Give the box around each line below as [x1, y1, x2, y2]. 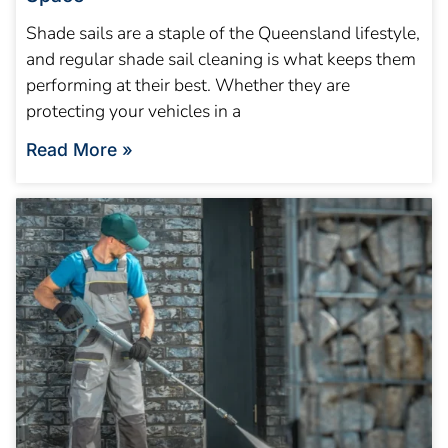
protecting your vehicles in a [26, 99, 241, 124]
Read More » [26, 139, 133, 161]
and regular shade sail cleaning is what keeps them [26, 47, 416, 72]
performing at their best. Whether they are [26, 73, 350, 98]
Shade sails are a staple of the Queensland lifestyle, [26, 21, 420, 46]
